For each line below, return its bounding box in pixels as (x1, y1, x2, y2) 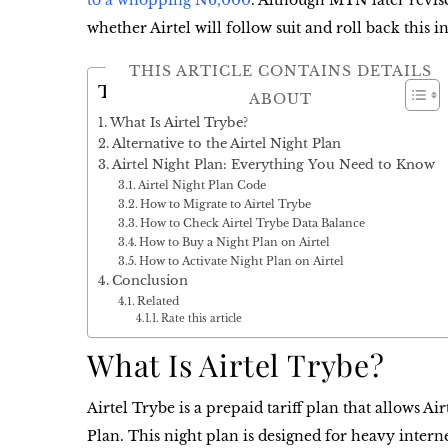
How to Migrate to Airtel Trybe (140, 197, 312, 211)
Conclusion (111, 273, 188, 288)
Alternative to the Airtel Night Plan (111, 136, 341, 151)
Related (137, 294, 180, 308)
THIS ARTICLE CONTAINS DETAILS (129, 62, 433, 81)
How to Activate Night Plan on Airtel (139, 254, 345, 268)
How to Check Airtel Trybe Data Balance (140, 216, 366, 230)
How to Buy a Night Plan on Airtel (139, 235, 331, 249)
